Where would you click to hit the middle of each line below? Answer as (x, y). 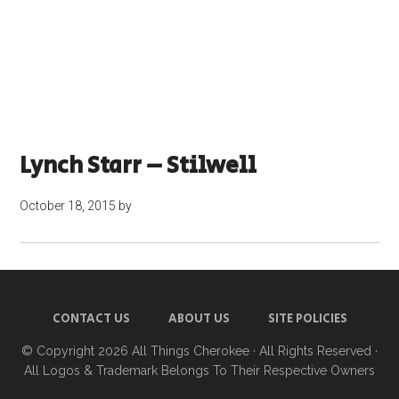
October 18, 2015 (68, 206)
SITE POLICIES (307, 319)
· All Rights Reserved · (313, 351)
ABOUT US (199, 319)
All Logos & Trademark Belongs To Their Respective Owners (199, 370)
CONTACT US (91, 319)
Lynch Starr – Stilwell (138, 166)
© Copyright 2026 (77, 351)
